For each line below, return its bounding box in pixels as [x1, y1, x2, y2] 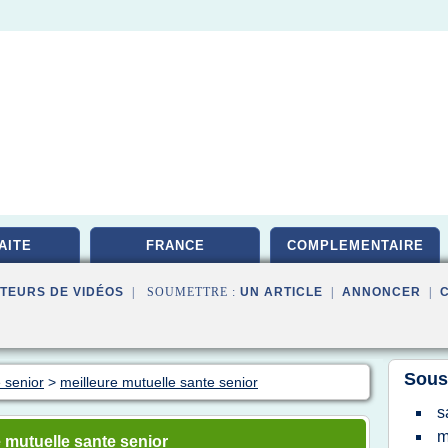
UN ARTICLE [240, 285, 323, 299]
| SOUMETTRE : [124, 285, 240, 299]
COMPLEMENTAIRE [286, 238, 424, 253]
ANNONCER [342, 285, 421, 299]
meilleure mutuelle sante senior [60, 374, 258, 390]
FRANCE [145, 238, 205, 253]
